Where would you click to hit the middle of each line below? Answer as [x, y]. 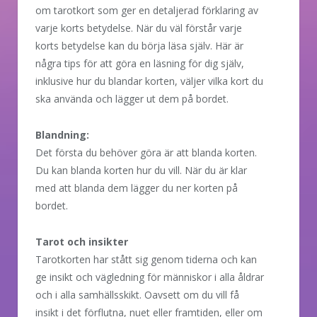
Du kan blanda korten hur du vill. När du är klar [141, 170]
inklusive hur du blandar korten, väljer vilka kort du [149, 81]
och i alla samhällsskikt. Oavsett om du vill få [137, 294]
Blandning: [62, 134]
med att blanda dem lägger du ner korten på [137, 188]
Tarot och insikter [82, 241]
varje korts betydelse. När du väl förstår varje [139, 28]
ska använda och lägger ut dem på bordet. [132, 98]
